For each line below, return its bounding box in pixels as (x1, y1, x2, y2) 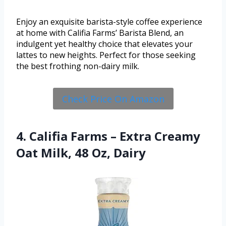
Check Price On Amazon (62, 92, 164, 105)
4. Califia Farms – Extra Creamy (16, 127, 200, 144)
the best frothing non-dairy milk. (16, 61, 139, 72)
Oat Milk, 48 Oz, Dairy (16, 144, 146, 161)
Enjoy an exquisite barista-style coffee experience (16, 16, 202, 28)
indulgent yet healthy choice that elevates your (16, 38, 193, 50)
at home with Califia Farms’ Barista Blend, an (16, 27, 184, 39)
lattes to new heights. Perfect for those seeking (16, 49, 196, 61)
